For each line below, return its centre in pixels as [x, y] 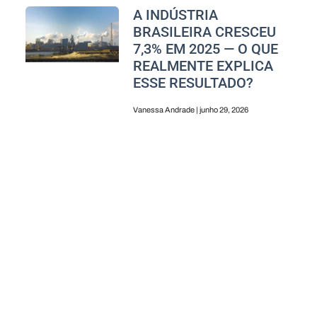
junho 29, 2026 [223, 109]
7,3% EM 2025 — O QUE [205, 48]
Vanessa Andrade [164, 109]
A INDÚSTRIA [175, 15]
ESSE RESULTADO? [195, 82]
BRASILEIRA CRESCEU [204, 31]
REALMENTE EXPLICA [203, 65]
